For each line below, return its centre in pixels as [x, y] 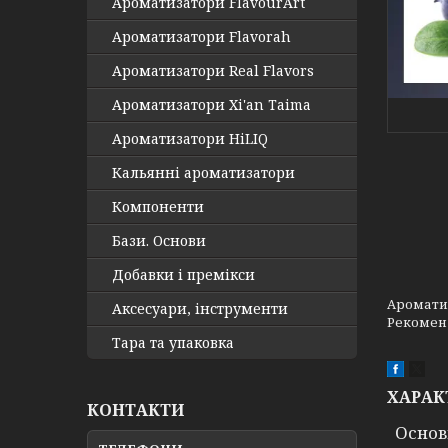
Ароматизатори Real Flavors [213, 70]
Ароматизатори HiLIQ [190, 138]
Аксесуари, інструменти [200, 308]
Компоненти [158, 206]
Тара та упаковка [173, 342]
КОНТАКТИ [135, 410]
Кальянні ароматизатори [203, 172]
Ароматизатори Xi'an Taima [211, 104]
